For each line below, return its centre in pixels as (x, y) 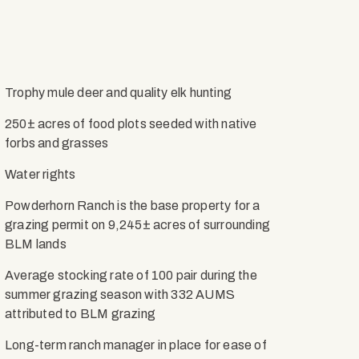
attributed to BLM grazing (80, 314)
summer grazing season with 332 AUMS (120, 294)
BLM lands (36, 244)
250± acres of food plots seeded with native (131, 124)
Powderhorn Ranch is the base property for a (133, 206)
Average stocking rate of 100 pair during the (131, 275)
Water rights (40, 174)
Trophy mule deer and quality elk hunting (120, 93)
